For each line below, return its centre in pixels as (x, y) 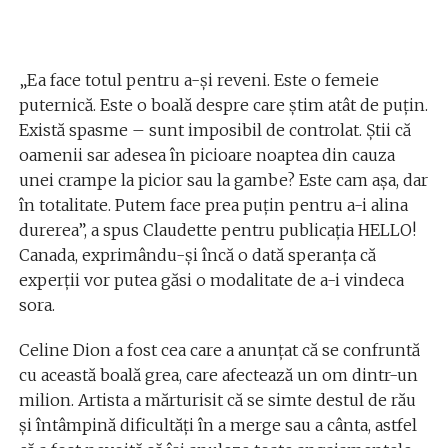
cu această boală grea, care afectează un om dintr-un (218, 374)
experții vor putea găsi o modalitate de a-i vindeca (211, 279)
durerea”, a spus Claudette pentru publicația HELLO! (217, 229)
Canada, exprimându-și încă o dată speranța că (197, 254)
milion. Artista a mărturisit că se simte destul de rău (217, 399)
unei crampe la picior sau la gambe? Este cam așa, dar (223, 179)
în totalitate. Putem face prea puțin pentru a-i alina (213, 204)
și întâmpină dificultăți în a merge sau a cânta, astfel (217, 424)
